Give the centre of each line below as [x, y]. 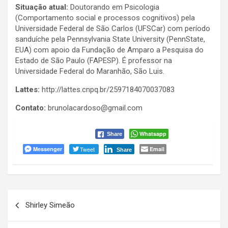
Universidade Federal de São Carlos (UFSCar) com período [113, 29]
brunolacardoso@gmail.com [94, 108]
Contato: [31, 108]
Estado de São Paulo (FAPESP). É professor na [94, 61]
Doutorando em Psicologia [114, 7]
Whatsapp [153, 134]
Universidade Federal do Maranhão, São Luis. [90, 72]
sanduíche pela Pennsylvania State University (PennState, [110, 39]
